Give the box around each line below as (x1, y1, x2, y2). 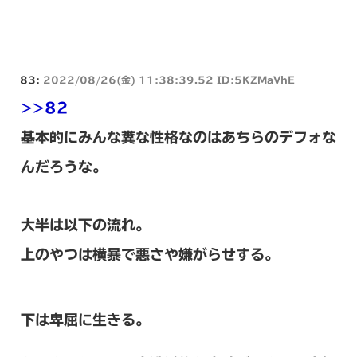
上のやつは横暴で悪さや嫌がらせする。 (21, 246, 279, 261)
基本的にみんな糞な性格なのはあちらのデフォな (21, 129, 336, 144)
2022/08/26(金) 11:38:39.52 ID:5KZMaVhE (43, 74, 295, 84)
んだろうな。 (21, 159, 107, 174)
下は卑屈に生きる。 (21, 312, 150, 327)
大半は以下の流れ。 (21, 217, 150, 232)
